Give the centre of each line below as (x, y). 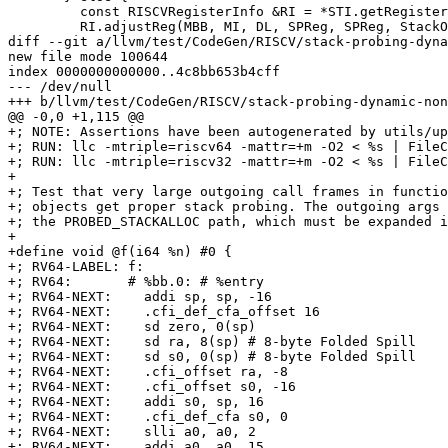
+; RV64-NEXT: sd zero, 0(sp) (132, 327)
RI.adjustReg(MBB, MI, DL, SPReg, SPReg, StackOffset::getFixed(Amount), (44, 27)
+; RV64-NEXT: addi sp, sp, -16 (140, 297)
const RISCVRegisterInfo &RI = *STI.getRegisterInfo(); (44, 12)
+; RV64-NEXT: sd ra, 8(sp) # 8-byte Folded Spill (212, 342)
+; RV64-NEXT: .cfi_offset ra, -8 (148, 372)
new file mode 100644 (88, 57)
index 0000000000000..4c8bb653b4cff (144, 72)
